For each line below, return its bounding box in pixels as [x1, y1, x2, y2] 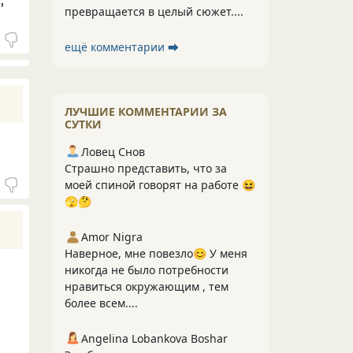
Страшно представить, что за [65, 161, 227, 176]
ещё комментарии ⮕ [65, 39, 179, 54]
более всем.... [65, 295, 138, 310]
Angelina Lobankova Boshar [81, 331, 228, 346]
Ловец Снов [81, 144, 145, 159]
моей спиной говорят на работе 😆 [65, 177, 255, 192]
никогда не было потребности [65, 262, 229, 277]
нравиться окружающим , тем [65, 279, 229, 294]
